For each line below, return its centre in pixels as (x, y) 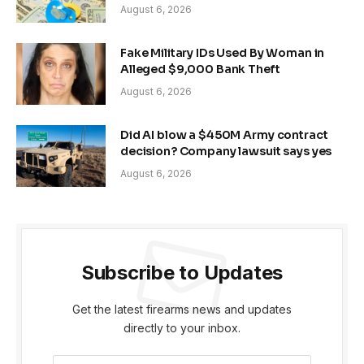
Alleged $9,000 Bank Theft (200, 69)
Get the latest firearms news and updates (182, 310)
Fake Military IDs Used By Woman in (223, 53)
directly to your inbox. (182, 328)
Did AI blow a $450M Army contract (224, 135)
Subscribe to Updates (182, 273)
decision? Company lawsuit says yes (226, 152)
